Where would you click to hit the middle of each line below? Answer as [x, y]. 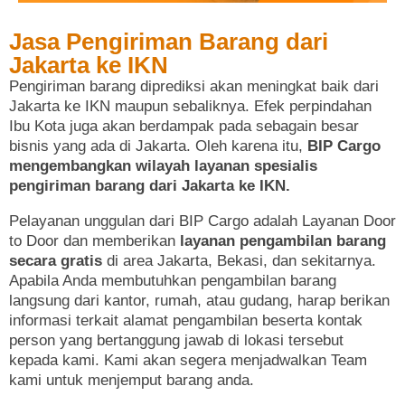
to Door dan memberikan [94, 240]
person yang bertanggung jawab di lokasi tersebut [176, 340]
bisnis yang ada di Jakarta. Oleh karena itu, [158, 146]
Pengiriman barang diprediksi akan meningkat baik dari [194, 86]
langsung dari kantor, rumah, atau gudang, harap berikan [199, 300]
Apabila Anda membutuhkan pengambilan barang [173, 280]
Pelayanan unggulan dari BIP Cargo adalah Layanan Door [202, 221]
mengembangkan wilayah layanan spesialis [163, 165]
